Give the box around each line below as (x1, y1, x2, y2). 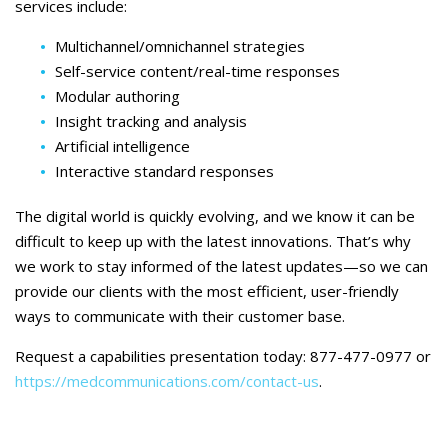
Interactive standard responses (55, 161, 274, 181)
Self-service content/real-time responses (55, 61, 340, 81)
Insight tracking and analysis (55, 111, 247, 131)
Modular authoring (55, 86, 180, 106)
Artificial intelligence (55, 136, 190, 156)
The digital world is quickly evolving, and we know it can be (15, 206, 415, 226)
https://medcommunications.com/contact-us (15, 371, 319, 391)
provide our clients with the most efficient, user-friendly (15, 281, 399, 301)
